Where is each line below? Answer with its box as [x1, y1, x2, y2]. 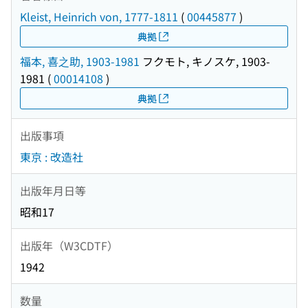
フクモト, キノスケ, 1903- [140, 53, 270, 70]
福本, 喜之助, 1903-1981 [20, 53, 140, 70]
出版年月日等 [20, 181, 86, 199]
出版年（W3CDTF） [20, 236, 118, 254]
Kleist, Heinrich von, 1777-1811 [20, 8, 178, 25]
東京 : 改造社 [20, 148, 83, 166]
